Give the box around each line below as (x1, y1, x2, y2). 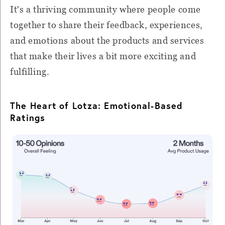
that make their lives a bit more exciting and (10, 50, 196, 61)
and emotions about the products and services (10, 35, 204, 46)
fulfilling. (10, 66, 50, 77)
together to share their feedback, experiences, (10, 19, 203, 30)
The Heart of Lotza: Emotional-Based (10, 99, 183, 111)
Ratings (10, 111, 46, 124)
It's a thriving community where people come (10, 4, 201, 15)
